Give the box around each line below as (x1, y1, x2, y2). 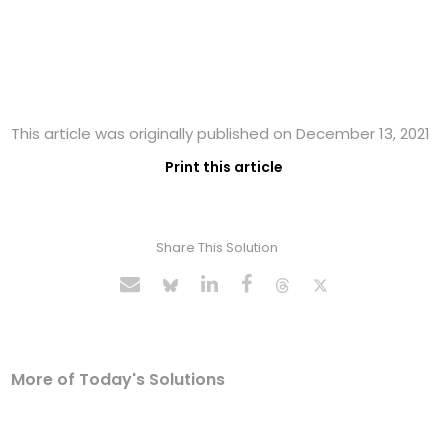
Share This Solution (155, 238, 278, 258)
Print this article (165, 157, 283, 178)
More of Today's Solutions (11, 368, 226, 392)
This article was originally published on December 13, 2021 (11, 123, 431, 145)
